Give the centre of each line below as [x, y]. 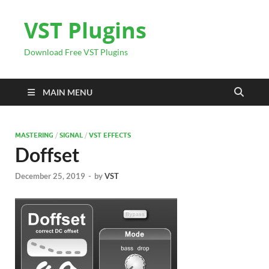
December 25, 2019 [50, 176]
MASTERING [34, 135]
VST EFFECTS [110, 135]
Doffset [47, 155]
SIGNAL [71, 135]
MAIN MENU [68, 92]
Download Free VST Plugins [76, 52]
